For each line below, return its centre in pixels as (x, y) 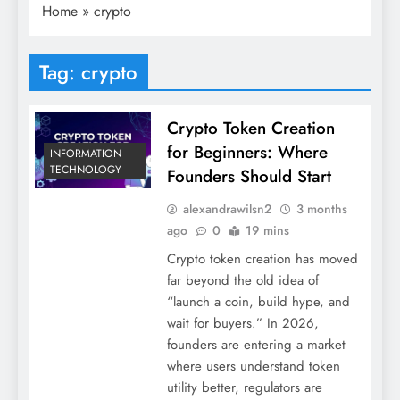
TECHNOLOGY (86, 170)
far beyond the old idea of (242, 280)
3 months (321, 208)
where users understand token (253, 366)
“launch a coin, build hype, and (258, 301)
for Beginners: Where (247, 152)
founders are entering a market (256, 344)
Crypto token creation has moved (262, 258)
